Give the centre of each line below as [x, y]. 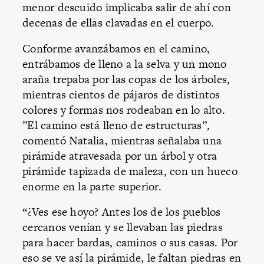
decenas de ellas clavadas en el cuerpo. [118, 23]
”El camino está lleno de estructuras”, [116, 125]
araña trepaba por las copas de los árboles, [126, 79]
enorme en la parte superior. [92, 186]
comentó [44, 140]
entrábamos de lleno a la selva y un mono [125, 64]
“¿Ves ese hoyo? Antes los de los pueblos [122, 212]
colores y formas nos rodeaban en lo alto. [124, 110]
